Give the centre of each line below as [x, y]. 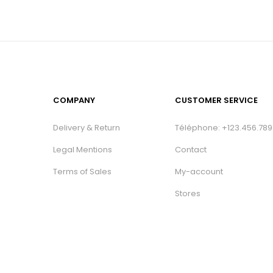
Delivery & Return [87, 128]
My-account [199, 172]
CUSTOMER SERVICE [216, 100]
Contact [191, 150]
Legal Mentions [83, 150]
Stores [188, 193]
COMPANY [74, 100]
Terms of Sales [82, 172]
